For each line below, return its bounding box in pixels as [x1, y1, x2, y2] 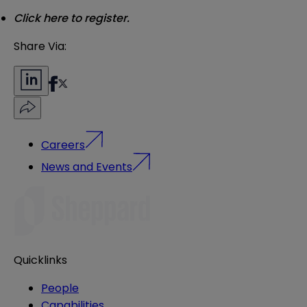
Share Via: [14, 38, 66, 55]
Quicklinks [14, 251, 67, 268]
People [41, 280, 79, 296]
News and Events [41, 158, 132, 175]
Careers [41, 136, 85, 153]
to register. [68, 10, 130, 27]
